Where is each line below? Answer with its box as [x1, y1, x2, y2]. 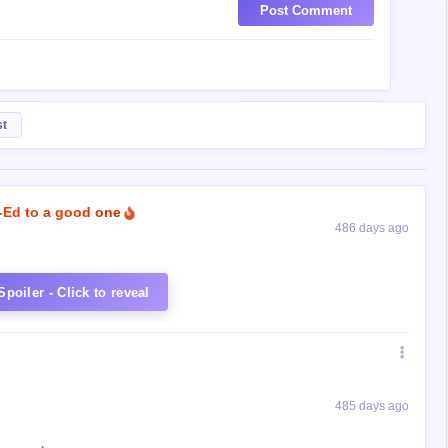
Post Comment [259, 2, 352, 18]
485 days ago [335, 398, 409, 413]
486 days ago [335, 220, 409, 235]
